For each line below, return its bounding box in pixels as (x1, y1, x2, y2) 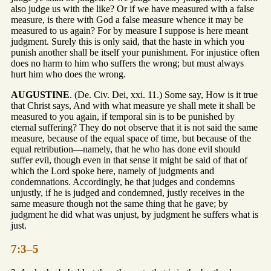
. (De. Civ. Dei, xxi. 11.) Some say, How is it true (70, 90, 258, 100)
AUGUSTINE (11, 90, 70, 100)
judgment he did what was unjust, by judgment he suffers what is (11, 209, 258, 220)
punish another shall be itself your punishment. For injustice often (11, 47, 260, 58)
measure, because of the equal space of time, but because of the (11, 133, 251, 144)
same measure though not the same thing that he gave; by (11, 198, 228, 209)
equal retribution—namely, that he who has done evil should (11, 144, 240, 155)
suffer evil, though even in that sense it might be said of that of (11, 155, 247, 166)
